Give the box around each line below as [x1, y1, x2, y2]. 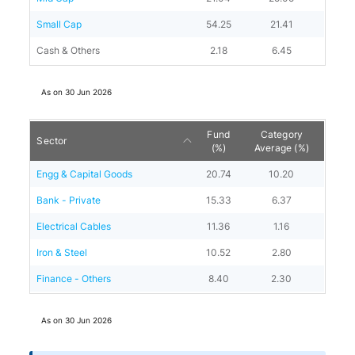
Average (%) [254, 142, 309, 154]
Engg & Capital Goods [36, 168, 133, 180]
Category [260, 128, 303, 140]
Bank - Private [36, 194, 101, 206]
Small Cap [36, 18, 82, 30]
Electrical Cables [36, 220, 112, 232]
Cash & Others [36, 44, 101, 56]
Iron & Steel [36, 246, 88, 258]
